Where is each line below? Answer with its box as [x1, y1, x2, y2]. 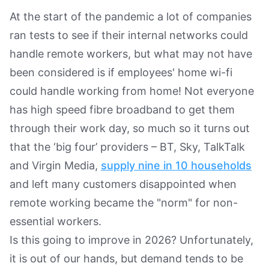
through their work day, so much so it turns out [10, 121, 250, 134]
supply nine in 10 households [101, 159, 252, 172]
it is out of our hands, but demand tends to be [10, 252, 243, 265]
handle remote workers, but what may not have [10, 47, 252, 60]
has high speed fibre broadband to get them [10, 103, 235, 116]
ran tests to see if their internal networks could [10, 28, 248, 41]
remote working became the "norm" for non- [10, 196, 238, 209]
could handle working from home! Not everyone [10, 84, 254, 97]
